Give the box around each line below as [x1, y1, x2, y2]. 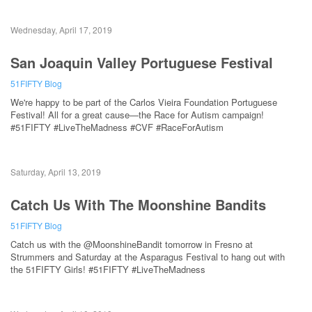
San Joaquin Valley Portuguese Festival [10, 52, 273, 73]
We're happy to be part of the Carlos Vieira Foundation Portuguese [10, 95, 277, 109]
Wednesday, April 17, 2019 [10, 24, 112, 36]
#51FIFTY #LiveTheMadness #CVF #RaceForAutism [10, 120, 224, 134]
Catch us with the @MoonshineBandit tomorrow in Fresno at [10, 237, 253, 251]
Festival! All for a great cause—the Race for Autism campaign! [10, 107, 264, 121]
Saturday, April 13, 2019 [10, 165, 101, 178]
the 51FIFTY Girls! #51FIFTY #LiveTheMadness [10, 262, 205, 276]
